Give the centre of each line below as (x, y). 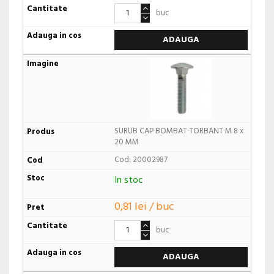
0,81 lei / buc (144, 207)
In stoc (128, 181)
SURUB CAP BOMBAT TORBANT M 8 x (179, 131)
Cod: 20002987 (141, 160)
